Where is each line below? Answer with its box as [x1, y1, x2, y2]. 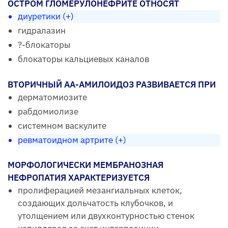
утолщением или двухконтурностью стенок [18, 210, 194, 221]
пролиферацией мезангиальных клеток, [18, 184, 182, 196]
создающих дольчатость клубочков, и [18, 197, 173, 209]
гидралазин [18, 25, 66, 37]
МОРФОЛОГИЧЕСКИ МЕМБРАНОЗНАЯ [8, 159, 163, 170]
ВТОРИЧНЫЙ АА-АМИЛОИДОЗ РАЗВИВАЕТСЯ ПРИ [8, 78, 216, 90]
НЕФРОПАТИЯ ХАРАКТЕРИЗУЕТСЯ [8, 172, 150, 183]
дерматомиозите [18, 91, 87, 103]
